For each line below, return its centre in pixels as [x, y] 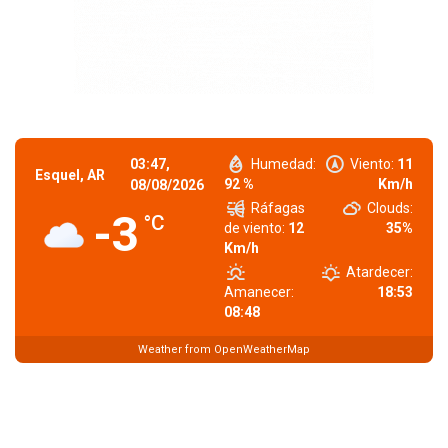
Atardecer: [379, 272]
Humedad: [284, 164]
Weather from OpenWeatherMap [224, 349]
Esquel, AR [70, 175]
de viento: [254, 228]
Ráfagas [278, 208]
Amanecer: [259, 292]
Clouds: [390, 208]
